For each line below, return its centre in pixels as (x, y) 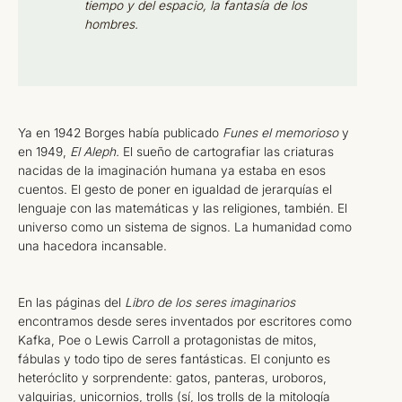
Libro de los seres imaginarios (210, 303)
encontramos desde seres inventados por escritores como (185, 322)
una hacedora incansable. (92, 245)
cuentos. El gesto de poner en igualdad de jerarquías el (175, 189)
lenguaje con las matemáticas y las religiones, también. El (183, 208)
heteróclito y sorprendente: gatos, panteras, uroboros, (172, 378)
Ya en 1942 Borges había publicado (120, 132)
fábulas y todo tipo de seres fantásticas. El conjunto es (174, 359)
